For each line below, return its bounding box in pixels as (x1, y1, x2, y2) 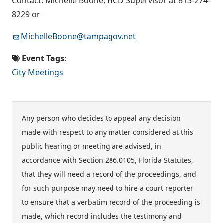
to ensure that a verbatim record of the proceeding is (22, 197, 200, 207)
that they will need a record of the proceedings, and (22, 169, 196, 179)
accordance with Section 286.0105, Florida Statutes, (22, 155, 193, 165)
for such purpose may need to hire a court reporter (22, 183, 193, 193)
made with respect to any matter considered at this (22, 127, 193, 137)
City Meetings (12, 67, 63, 78)
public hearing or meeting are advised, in (22, 141, 161, 151)
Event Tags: (20, 53, 67, 64)
